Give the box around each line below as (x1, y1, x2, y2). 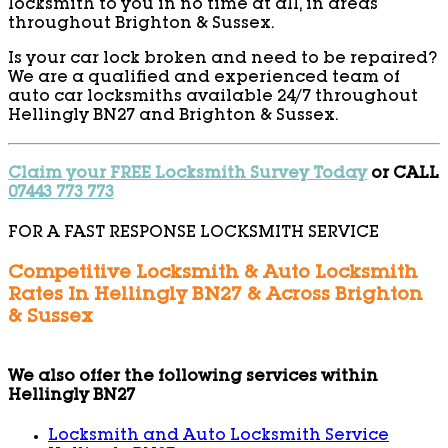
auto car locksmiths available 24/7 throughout (8, 89, 418, 106)
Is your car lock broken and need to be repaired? (8, 51, 437, 68)
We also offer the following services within (8, 369, 378, 386)
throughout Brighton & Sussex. (8, 16, 274, 33)
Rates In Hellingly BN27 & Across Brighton (8, 286, 423, 305)
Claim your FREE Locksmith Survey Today (8, 166, 367, 183)
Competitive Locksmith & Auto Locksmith (8, 264, 418, 283)
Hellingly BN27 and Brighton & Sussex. (8, 108, 338, 125)
